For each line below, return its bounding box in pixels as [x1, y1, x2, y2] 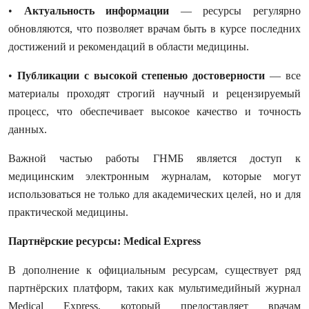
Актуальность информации [23, 5, 170, 17]
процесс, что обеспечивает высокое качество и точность [8, 106, 301, 118]
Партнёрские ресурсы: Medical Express [8, 235, 201, 248]
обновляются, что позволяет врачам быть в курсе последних [8, 23, 301, 35]
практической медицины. [8, 206, 128, 219]
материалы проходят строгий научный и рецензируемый [8, 88, 301, 100]
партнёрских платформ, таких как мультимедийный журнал [8, 282, 301, 295]
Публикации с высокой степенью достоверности [17, 70, 266, 82]
